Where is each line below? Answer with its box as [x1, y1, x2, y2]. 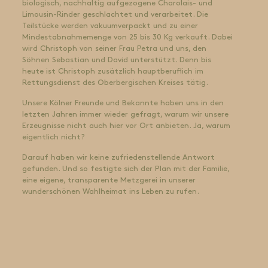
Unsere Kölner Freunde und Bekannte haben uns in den [22, 99, 224, 108]
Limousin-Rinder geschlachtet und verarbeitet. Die [22, 11, 208, 19]
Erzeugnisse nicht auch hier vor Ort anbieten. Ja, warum [22, 122, 230, 130]
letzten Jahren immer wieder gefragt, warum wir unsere [22, 111, 229, 119]
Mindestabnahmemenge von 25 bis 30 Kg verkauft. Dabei [22, 33, 233, 42]
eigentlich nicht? [22, 133, 85, 142]
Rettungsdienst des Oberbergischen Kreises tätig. [22, 79, 208, 87]
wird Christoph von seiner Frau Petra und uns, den [22, 45, 206, 53]
